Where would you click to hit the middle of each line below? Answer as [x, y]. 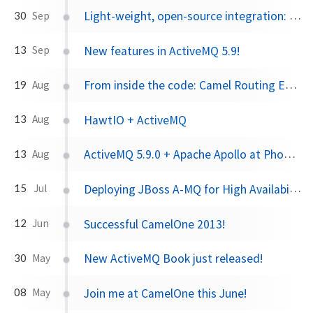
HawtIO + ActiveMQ [136, 120]
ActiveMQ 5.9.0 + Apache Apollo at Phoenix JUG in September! [184, 155]
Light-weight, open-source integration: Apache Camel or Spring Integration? [187, 16]
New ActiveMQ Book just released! [174, 259]
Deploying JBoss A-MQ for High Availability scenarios [187, 190]
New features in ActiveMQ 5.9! [162, 51]
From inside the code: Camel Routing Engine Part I [185, 86]
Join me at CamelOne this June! [166, 293]
